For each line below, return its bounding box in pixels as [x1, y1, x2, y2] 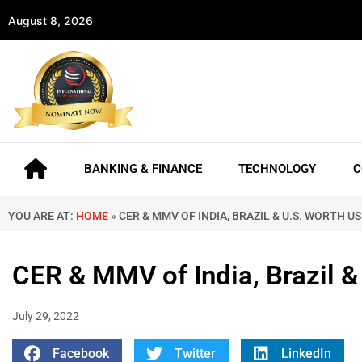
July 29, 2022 [12, 309, 79, 323]
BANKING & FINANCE [83, 162, 202, 177]
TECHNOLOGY [238, 162, 317, 177]
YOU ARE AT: [8, 209, 76, 223]
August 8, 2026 [8, 13, 93, 27]
